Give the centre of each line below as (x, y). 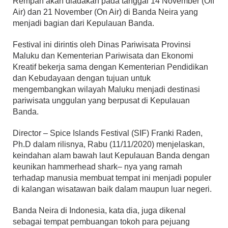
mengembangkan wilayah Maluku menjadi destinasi (106, 90)
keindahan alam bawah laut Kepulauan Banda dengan (111, 156)
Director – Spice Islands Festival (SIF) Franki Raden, (108, 133)
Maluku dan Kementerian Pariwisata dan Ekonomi (103, 56)
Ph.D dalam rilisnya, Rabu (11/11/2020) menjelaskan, (109, 145)
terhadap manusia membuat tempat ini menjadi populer (112, 178)
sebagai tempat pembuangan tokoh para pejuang (101, 222)
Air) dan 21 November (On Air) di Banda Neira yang (105, 12)
